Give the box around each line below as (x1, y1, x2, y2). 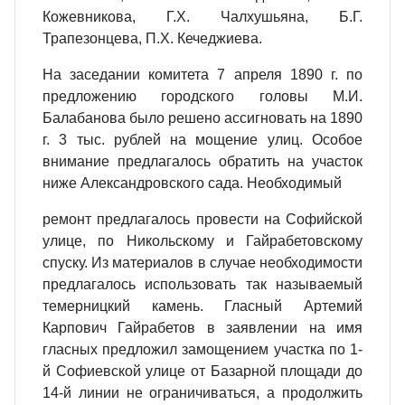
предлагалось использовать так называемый (42, 277, 363, 292)
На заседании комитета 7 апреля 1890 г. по (42, 67, 363, 82)
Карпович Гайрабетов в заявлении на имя (42, 320, 363, 335)
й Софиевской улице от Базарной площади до (42, 363, 363, 379)
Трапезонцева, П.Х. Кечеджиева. (42, 31, 262, 46)
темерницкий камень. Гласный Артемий (42, 298, 363, 314)
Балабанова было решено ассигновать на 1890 (42, 110, 363, 126)
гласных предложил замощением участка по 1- (42, 342, 363, 357)
